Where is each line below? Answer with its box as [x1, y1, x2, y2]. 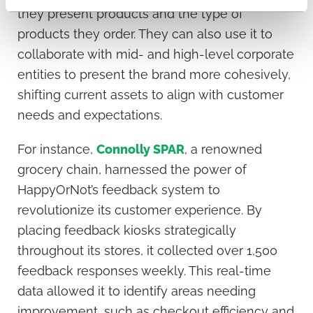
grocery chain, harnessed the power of [17, 161, 247, 177]
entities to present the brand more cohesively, [17, 67, 291, 82]
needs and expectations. [17, 108, 162, 123]
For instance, [17, 141, 96, 156]
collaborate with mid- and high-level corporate [17, 47, 294, 62]
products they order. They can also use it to [17, 27, 272, 42]
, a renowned [184, 141, 262, 156]
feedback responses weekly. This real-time [17, 263, 271, 278]
